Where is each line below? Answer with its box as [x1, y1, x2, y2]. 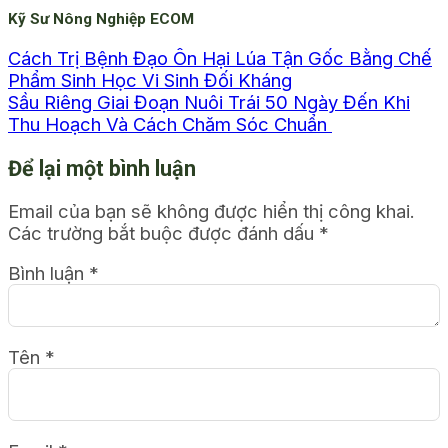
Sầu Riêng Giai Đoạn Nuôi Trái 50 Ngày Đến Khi [8, 90, 410, 113]
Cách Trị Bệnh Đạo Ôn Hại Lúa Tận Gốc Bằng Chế [8, 46, 432, 69]
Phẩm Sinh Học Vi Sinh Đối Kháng [8, 68, 292, 91]
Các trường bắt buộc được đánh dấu [8, 221, 319, 244]
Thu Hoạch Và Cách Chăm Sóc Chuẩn [8, 112, 332, 135]
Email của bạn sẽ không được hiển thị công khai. [8, 199, 415, 222]
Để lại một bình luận [8, 156, 196, 182]
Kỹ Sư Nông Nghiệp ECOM [8, 10, 194, 29]
